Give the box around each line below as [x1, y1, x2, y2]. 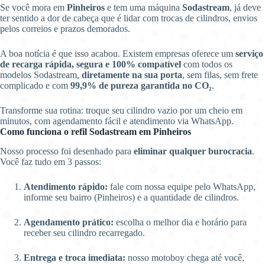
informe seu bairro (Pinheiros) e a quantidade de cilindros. [24, 192, 239, 202]
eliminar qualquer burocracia [134, 146, 252, 156]
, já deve [230, 2, 261, 12]
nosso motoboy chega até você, [125, 252, 244, 263]
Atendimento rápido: [24, 181, 108, 192]
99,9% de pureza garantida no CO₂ [70, 80, 212, 91]
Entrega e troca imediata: [24, 252, 125, 263]
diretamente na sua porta [82, 70, 182, 80]
